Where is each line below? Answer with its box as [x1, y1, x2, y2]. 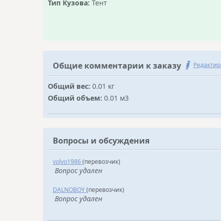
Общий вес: [48, 81, 92, 91]
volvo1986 [53, 157, 82, 166]
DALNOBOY [53, 185, 86, 194]
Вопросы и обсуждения [53, 135, 149, 146]
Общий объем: [48, 93, 104, 103]
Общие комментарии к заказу [53, 60, 181, 72]
